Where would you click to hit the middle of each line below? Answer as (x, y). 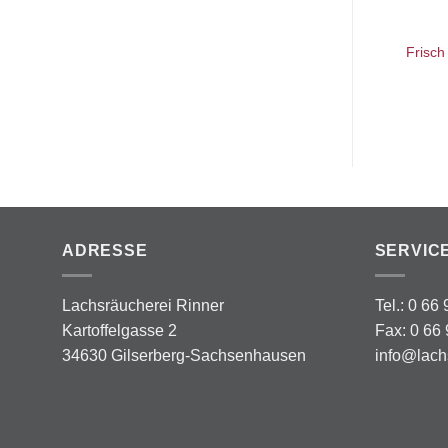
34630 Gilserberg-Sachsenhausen (184, 356)
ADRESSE (105, 251)
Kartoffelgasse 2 (119, 331)
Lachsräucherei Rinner (143, 306)
